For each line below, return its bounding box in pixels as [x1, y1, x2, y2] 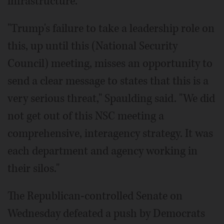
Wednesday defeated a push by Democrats [7, 206, 205, 221]
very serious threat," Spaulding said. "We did [7, 91, 215, 106]
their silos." [7, 161, 59, 176]
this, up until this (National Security [7, 38, 177, 54]
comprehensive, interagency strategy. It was [7, 126, 213, 141]
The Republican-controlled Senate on [7, 188, 182, 204]
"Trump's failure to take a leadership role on [7, 21, 214, 36]
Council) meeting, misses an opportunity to [7, 56, 212, 71]
